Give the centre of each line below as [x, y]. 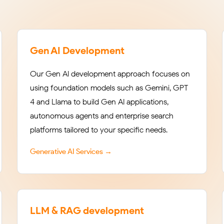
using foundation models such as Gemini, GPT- [110, 88]
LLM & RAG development [87, 210]
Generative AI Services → [71, 151]
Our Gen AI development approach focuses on [110, 74]
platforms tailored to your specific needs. [99, 130]
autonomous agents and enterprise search [102, 116]
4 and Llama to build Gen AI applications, [99, 102]
